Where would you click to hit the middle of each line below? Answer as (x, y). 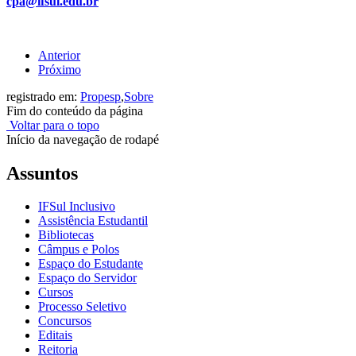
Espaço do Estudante (91, 264)
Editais (55, 335)
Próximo (60, 69)
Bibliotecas (66, 235)
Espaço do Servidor (87, 278)
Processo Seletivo (82, 307)
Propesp (101, 96)
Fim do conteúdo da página (75, 110)
